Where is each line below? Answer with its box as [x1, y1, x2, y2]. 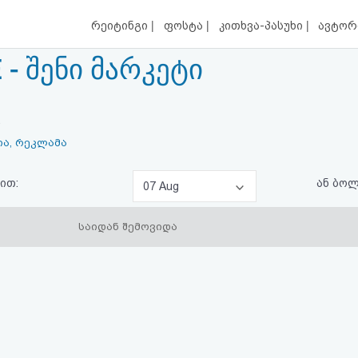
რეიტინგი [91, 19, 152, 33]
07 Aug [143, 180, 179, 193]
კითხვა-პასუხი [218, 19, 306, 33]
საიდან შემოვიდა [78, 221, 177, 233]
